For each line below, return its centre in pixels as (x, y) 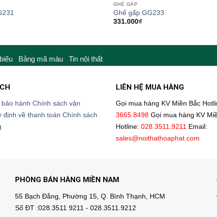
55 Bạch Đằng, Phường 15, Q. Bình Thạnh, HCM (90, 196)
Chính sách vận (56, 104)
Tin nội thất (86, 59)
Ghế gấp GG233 (139, 13)
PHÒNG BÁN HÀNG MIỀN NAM (67, 180)
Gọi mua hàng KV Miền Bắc (158, 104)
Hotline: (128, 127)
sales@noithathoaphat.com (158, 139)
